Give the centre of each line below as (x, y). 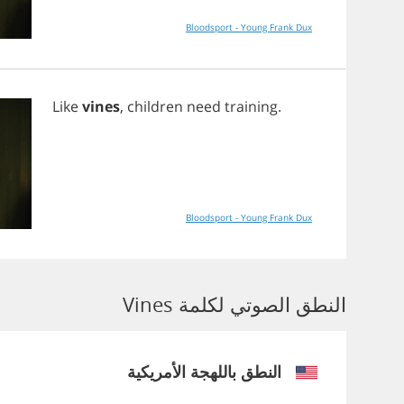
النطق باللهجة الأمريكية (204, 372)
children (155, 106)
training (251, 106)
